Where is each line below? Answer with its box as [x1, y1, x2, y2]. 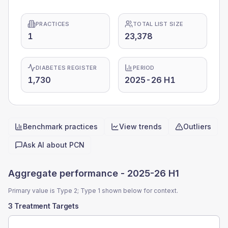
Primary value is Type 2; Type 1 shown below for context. [8, 187, 178, 194]
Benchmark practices [23, 122, 98, 131]
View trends [119, 122, 162, 131]
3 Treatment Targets [8, 202, 79, 210]
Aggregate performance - [8, 168, 127, 179]
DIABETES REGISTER [36, 64, 97, 71]
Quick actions [8, 136, 60, 147]
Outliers [183, 122, 211, 131]
